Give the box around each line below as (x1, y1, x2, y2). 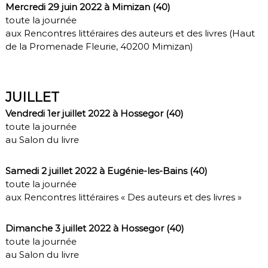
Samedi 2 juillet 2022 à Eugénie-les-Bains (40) (5, 165, 208, 176)
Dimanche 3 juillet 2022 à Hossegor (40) (5, 222, 184, 234)
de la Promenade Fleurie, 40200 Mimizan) (5, 40, 193, 52)
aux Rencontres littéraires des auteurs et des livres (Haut (5, 27, 255, 39)
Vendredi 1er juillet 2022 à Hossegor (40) (5, 107, 184, 119)
